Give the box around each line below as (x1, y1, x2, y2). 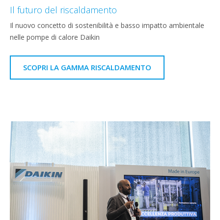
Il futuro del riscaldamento (10, 4, 117, 16)
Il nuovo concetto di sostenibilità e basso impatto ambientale (10, 21, 204, 30)
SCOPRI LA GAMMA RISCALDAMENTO (23, 62, 151, 73)
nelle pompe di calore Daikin (10, 32, 100, 42)
